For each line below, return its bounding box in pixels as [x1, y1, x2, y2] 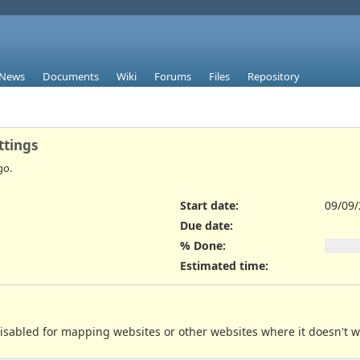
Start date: [180, 197, 239, 213]
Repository [247, 69, 300, 84]
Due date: [180, 217, 233, 233]
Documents [43, 69, 99, 84]
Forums [154, 69, 191, 84]
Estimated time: [180, 258, 268, 274]
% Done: [180, 238, 226, 254]
